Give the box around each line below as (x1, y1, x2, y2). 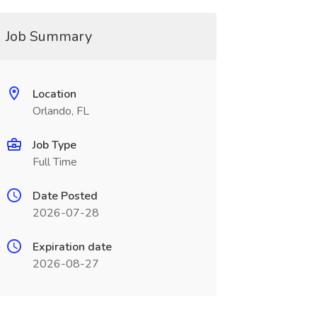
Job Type (32, 137, 76, 153)
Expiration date (32, 239, 112, 255)
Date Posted (32, 188, 98, 204)
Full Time (32, 154, 77, 170)
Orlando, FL (32, 103, 89, 119)
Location (32, 86, 76, 102)
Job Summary (5, 27, 92, 46)
